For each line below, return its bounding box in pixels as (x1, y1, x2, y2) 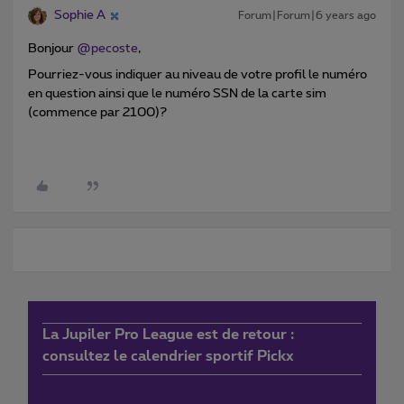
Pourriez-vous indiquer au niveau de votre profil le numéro (28, 69, 367, 82)
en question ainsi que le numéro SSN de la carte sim (28, 87, 326, 101)
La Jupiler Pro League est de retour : (42, 327, 294, 343)
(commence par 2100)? (28, 106, 167, 120)
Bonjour (28, 42, 77, 56)
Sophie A (54, 9, 106, 23)
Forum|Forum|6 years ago (238, 10, 376, 22)
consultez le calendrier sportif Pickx (42, 349, 294, 364)
